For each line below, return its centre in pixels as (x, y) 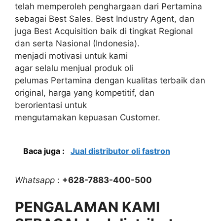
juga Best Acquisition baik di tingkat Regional (104, 31)
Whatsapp (35, 180)
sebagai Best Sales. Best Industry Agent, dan (105, 19)
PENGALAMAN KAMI (87, 207)
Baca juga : (45, 151)
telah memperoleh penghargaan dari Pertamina (109, 6)
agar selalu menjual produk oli (74, 68)
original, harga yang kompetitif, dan (85, 93)
